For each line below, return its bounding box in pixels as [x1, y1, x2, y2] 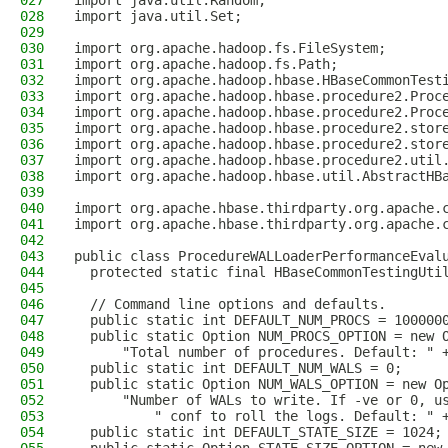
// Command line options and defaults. [74, 296, 386, 312]
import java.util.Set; [74, 8, 242, 24]
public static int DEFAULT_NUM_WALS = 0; [74, 360, 402, 376]
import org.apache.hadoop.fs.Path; [74, 56, 338, 72]
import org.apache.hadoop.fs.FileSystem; [74, 40, 386, 56]
